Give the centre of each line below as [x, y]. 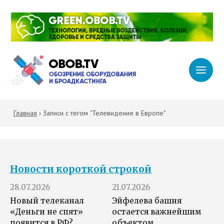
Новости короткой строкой [81, 169]
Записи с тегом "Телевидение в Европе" [104, 113]
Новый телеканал [47, 201]
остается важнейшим [156, 212]
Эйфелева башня [147, 201]
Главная [25, 113]
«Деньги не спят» [46, 212]
